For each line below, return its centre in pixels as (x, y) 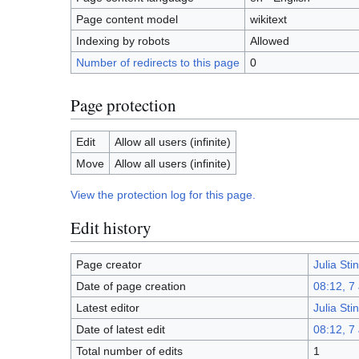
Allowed (269, 41)
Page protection (123, 105)
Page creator (109, 265)
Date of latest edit (120, 330)
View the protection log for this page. (163, 195)
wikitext (268, 20)
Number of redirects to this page (157, 63)
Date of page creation (131, 286)
